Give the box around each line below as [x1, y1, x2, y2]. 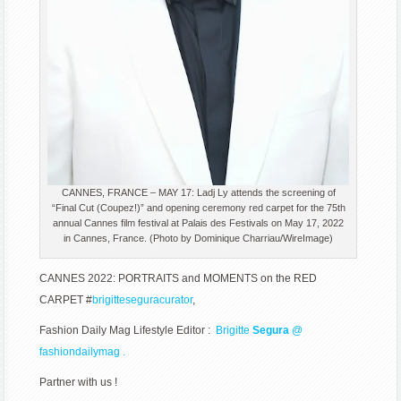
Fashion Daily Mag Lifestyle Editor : [39, 324, 217, 337]
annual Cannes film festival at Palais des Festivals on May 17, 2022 [53, 218, 345, 229]
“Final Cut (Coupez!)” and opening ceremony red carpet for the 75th [51, 202, 346, 214]
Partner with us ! [39, 376, 118, 389]
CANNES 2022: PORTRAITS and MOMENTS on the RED [39, 272, 318, 286]
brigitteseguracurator [92, 294, 193, 307]
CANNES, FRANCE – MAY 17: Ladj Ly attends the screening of [61, 187, 336, 199]
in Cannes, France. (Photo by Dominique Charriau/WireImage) [64, 233, 334, 244]
